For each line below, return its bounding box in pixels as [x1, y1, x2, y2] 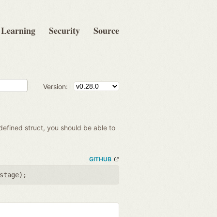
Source [93, 24, 119, 37]
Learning [1, 24, 35, 37]
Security [49, 24, 80, 37]
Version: [43, 82, 68, 91]
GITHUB [89, 155, 111, 163]
